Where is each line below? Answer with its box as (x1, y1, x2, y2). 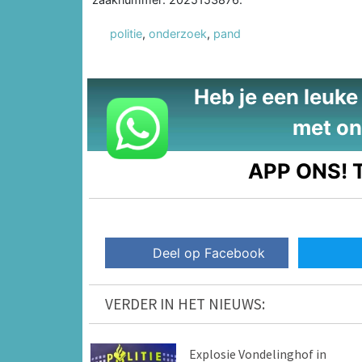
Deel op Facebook (153, 245, 266, 262)
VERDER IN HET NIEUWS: (105, 294, 265, 314)
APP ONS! (248, 158, 348, 183)
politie (110, 26, 142, 40)
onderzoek (149, 26, 207, 40)
